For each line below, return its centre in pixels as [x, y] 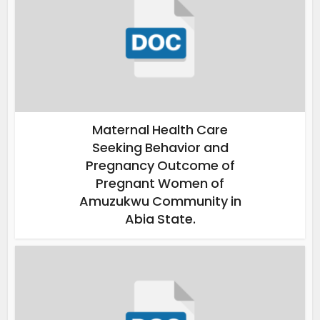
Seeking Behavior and [160, 148]
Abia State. [160, 219]
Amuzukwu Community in [160, 201]
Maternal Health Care [160, 130]
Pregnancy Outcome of [160, 166]
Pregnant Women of [160, 184]
